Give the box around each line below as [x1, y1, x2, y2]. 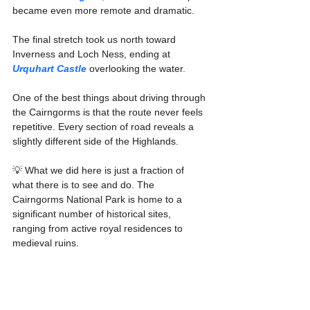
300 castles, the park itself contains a [12, 295, 177, 307]
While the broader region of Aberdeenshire [12, 266, 201, 278]
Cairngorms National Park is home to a [12, 194, 185, 206]
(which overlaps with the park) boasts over [12, 281, 200, 293]
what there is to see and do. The [12, 179, 157, 191]
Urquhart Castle [12, 63, 86, 75]
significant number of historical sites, [12, 208, 174, 220]
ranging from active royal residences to [12, 223, 185, 235]
